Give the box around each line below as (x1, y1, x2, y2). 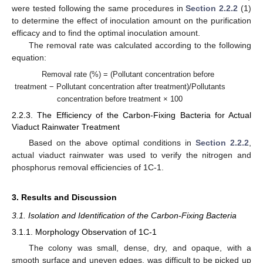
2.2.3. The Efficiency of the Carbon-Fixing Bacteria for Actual (12, 110, 251, 120)
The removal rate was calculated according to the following (28, 40, 251, 50)
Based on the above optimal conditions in (28, 138, 196, 148)
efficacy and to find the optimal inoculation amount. (12, 28, 200, 38)
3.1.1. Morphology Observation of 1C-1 (12, 227, 157, 237)
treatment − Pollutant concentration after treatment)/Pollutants (14, 82, 225, 92)
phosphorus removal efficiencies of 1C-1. (12, 163, 164, 173)
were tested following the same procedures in (12, 3, 186, 13)
